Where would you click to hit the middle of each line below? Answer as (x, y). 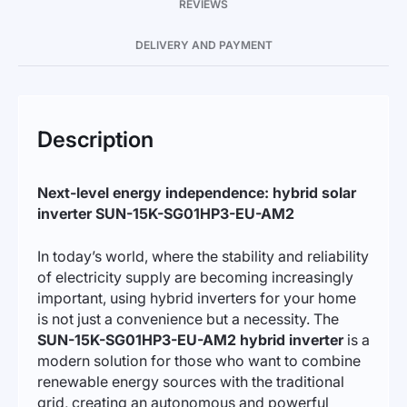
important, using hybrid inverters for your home (197, 298)
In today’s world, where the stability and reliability (203, 256)
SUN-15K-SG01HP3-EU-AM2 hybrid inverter (190, 340)
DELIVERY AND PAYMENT (203, 45)
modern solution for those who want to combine (199, 361)
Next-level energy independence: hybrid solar (197, 193)
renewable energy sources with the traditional (191, 382)
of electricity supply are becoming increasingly (195, 277)
